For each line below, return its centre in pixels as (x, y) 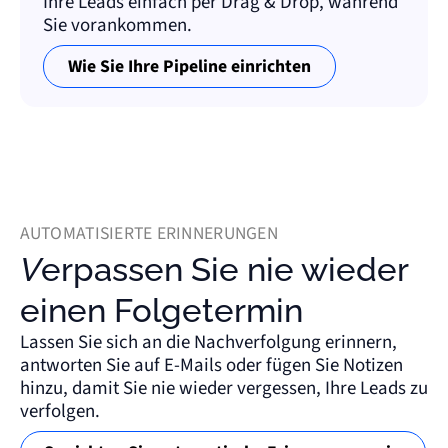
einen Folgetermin (161, 311)
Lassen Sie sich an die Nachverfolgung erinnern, (208, 343)
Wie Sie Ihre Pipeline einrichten (189, 67)
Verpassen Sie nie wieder (30, 270)
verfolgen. (59, 412)
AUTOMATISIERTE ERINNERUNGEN (148, 234)
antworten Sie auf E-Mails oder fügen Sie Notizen (211, 366)
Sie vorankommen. (118, 26)
